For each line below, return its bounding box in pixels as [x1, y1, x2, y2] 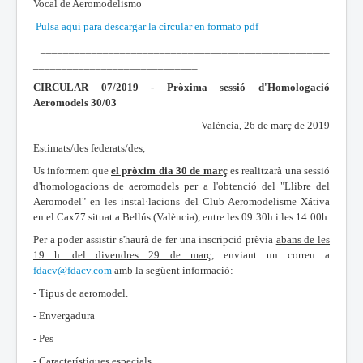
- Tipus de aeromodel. [33, 286, 128, 299]
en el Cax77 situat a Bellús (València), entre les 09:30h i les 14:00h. [33, 210, 330, 223]
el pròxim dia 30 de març [111, 164, 228, 177]
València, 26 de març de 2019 [201, 118, 330, 131]
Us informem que [33, 164, 111, 177]
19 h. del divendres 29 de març [33, 248, 211, 261]
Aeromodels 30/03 [33, 96, 119, 109]
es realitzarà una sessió [227, 164, 331, 177]
